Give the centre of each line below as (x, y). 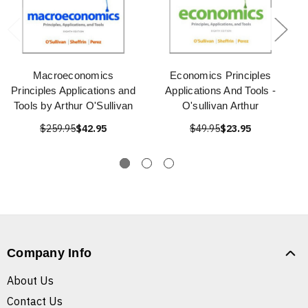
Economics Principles (220, 76)
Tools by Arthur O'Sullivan (73, 106)
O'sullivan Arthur (220, 106)
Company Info (49, 253)
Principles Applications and (73, 91)
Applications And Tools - (220, 91)
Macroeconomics (73, 76)
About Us (30, 281)
